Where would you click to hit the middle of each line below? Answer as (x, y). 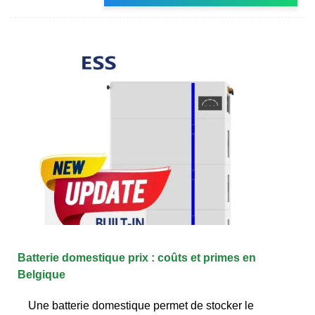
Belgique (41, 274)
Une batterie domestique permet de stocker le (141, 305)
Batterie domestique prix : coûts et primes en (137, 257)
